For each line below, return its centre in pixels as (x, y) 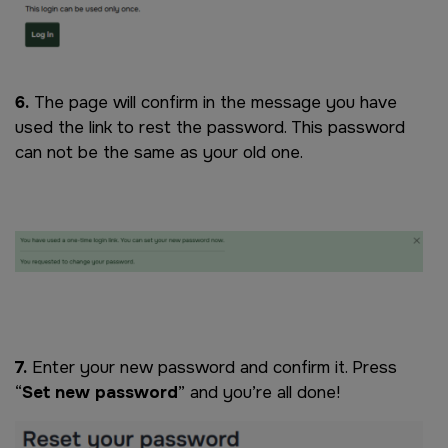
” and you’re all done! (259, 391)
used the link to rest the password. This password (210, 126)
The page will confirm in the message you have (213, 101)
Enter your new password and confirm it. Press (212, 366)
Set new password (100, 391)
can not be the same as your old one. (161, 151)
